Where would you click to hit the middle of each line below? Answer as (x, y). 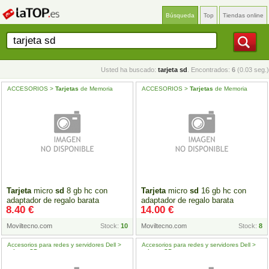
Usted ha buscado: (129, 70)
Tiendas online (243, 15)
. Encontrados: (210, 70)
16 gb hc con (222, 191)
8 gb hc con (86, 191)
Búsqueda (180, 15)
